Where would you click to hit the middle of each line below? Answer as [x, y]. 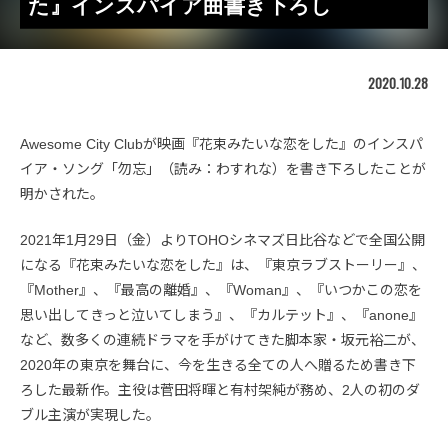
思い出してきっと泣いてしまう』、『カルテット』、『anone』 [221, 314]
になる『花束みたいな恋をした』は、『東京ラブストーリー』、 [223, 264]
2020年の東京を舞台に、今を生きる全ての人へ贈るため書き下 [218, 364]
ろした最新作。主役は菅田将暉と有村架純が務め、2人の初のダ [220, 389]
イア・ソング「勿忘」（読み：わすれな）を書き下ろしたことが [223, 168]
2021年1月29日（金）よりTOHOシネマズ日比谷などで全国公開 [222, 239]
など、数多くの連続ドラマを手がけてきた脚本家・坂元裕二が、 [222, 339]
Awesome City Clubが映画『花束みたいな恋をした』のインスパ [221, 143]
